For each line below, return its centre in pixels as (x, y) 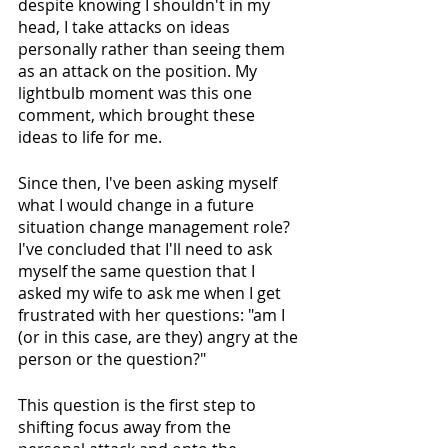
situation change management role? (156, 227)
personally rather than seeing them (153, 49)
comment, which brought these (138, 115)
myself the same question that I (138, 271)
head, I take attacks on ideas (126, 27)
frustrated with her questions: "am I (153, 315)
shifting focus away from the (126, 427)
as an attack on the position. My (139, 71)
